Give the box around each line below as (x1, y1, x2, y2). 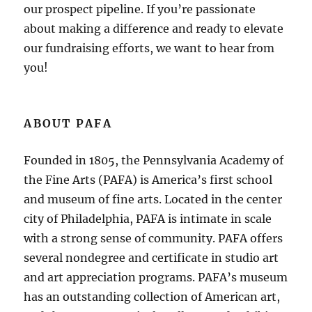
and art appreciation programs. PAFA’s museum (24, 270, 288, 284)
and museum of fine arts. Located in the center (24, 192, 283, 206)
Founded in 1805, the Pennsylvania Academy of (24, 153, 284, 167)
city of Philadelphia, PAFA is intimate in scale (24, 211, 272, 226)
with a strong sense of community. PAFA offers (24, 231, 283, 245)
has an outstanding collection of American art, (24, 289, 281, 304)
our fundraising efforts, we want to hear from (24, 40, 275, 55)
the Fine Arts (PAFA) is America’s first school (24, 172, 273, 187)
